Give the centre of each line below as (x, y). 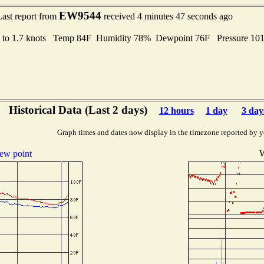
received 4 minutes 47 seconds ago (167, 16)
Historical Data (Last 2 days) (78, 110)
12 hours (176, 110)
